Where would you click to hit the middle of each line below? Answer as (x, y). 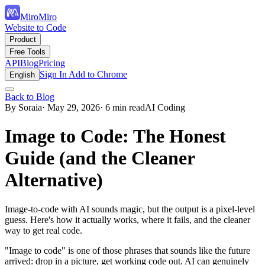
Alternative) (54, 180)
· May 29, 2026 (71, 107)
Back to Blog (30, 97)
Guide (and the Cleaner (100, 158)
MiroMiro (38, 17)
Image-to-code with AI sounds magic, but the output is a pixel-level (130, 209)
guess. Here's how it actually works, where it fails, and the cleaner (127, 219)
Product (23, 39)
